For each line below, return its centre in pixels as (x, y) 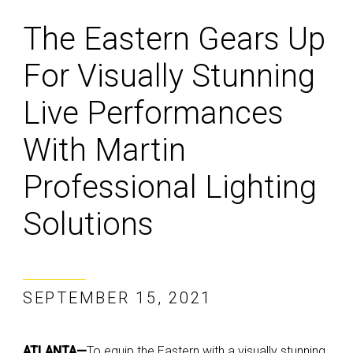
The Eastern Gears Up (174, 39)
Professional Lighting (170, 187)
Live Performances (153, 113)
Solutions (88, 224)
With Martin (104, 150)
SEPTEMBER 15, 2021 (118, 297)
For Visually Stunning (169, 76)
